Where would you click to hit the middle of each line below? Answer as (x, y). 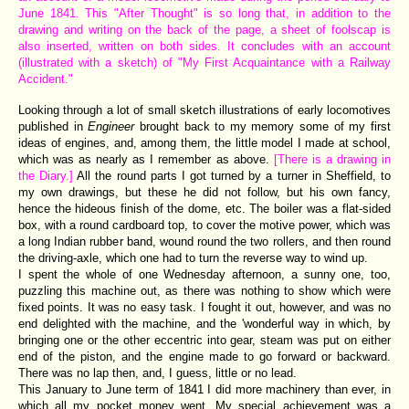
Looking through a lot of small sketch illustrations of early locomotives (204, 110)
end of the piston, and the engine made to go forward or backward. (204, 356)
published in (53, 126)
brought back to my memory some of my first (265, 126)
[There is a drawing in (332, 159)
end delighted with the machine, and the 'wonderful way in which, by (204, 323)
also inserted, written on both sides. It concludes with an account (204, 46)
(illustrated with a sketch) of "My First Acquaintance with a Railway (204, 62)
